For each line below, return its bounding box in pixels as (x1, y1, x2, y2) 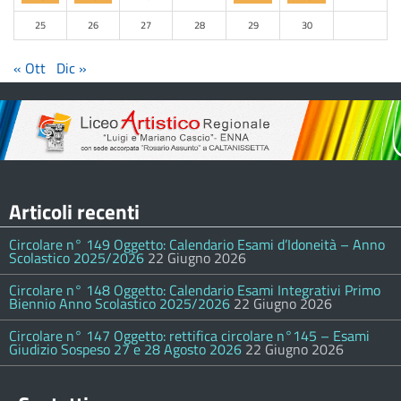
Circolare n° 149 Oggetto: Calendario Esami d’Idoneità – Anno (9, 234, 385, 256)
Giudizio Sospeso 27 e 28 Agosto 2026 (9, 338, 242, 361)
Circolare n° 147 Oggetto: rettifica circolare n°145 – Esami (9, 325, 370, 347)
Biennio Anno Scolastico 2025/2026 (9, 293, 230, 315)
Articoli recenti (9, 196, 140, 228)
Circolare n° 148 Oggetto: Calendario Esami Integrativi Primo (9, 279, 380, 302)
